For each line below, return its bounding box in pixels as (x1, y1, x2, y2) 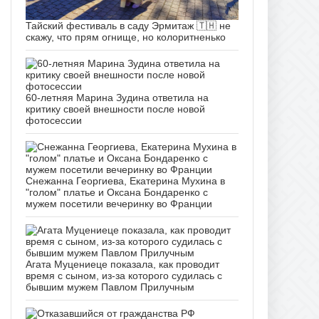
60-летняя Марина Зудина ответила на (26, 92, 209, 104)
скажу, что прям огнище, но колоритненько (26, 31, 226, 43)
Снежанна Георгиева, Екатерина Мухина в (26, 175, 225, 187)
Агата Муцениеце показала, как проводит (26, 258, 219, 271)
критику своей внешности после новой (26, 103, 205, 115)
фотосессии (26, 115, 82, 127)
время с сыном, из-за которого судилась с (26, 270, 222, 282)
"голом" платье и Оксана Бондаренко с (26, 187, 208, 199)
